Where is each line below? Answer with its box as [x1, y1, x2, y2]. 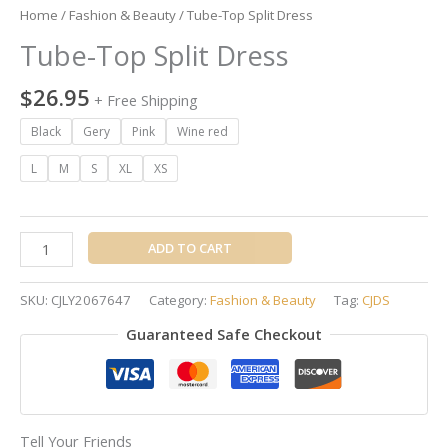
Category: [149, 291, 210, 310]
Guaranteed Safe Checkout [126, 323, 322, 344]
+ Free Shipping [94, 90, 198, 111]
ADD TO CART [147, 239, 232, 258]
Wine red [177, 123, 228, 141]
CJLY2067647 [51, 291, 131, 310]
